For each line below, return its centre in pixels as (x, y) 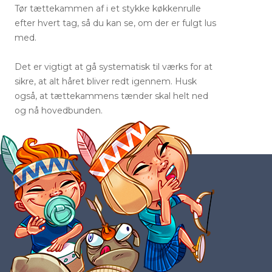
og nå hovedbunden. (58, 110)
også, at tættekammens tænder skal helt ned (111, 96)
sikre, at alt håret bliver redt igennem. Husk (105, 81)
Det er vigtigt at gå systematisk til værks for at (113, 66)
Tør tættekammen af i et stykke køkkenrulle (107, 8)
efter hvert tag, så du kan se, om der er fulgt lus (115, 23)
